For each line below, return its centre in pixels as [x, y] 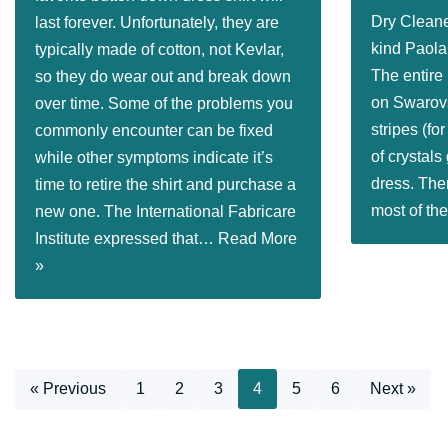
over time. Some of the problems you [164, 103]
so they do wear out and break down [163, 76]
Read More [257, 238]
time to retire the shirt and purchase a [165, 184]
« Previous [68, 388]
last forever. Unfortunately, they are [157, 22]
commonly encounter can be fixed [154, 130]
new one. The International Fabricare [165, 211]
